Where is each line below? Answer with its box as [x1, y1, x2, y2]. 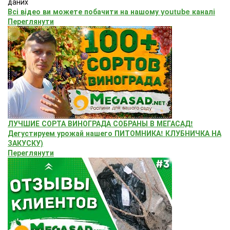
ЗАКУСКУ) [8, 137, 43, 148]
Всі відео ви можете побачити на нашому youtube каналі [8, 6, 215, 16]
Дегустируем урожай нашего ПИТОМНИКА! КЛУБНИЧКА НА [8, 127, 221, 138]
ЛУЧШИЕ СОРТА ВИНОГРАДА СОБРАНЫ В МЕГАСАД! [8, 118, 193, 128]
